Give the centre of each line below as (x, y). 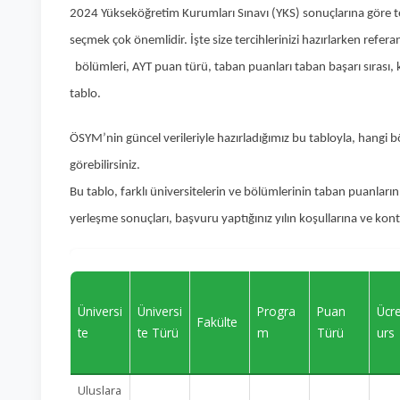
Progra (276, 311)
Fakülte (217, 322)
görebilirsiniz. (106, 166)
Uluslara (100, 390)
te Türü (158, 333)
